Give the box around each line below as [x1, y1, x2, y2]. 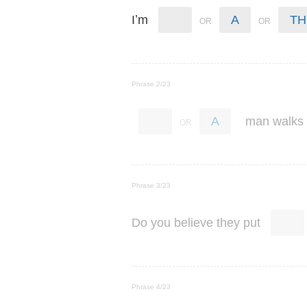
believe [174, 215, 213, 230]
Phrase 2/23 [132, 80, 171, 88]
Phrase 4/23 [132, 283, 171, 291]
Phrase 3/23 [132, 182, 171, 189]
